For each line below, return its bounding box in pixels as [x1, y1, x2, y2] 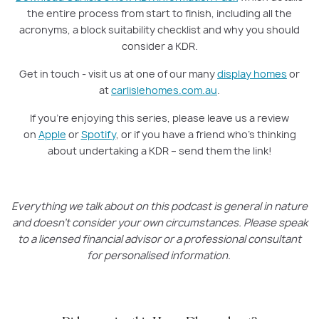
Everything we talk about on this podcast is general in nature [11, 199, 308, 214]
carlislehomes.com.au [111, 83, 217, 98]
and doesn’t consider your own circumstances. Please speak [11, 215, 308, 230]
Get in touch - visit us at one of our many [19, 66, 217, 81]
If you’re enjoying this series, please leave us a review [30, 110, 289, 125]
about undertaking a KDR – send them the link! [47, 143, 272, 158]
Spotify [80, 127, 116, 142]
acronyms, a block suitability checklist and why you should [19, 22, 300, 37]
